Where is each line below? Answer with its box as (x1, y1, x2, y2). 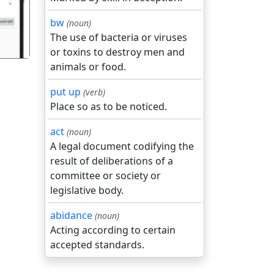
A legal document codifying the (50, 139, 194, 153)
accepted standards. (50, 238, 144, 251)
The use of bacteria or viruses (50, 31, 187, 44)
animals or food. (50, 60, 126, 73)
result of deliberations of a (50, 154, 173, 168)
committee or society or (50, 169, 161, 182)
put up (50, 85, 81, 98)
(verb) (83, 86, 105, 98)
